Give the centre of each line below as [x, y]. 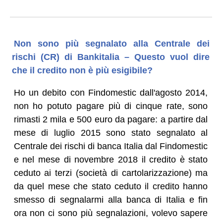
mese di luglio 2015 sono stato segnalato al [111, 133]
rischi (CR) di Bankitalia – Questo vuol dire [111, 57]
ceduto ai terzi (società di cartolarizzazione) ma [111, 173]
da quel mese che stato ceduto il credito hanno [111, 186]
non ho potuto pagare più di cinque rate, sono [111, 106]
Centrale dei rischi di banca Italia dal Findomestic [111, 146]
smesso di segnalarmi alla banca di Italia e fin [111, 199]
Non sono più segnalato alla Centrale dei [112, 43]
